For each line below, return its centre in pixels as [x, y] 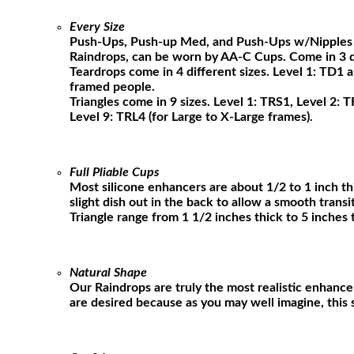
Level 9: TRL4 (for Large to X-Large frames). [191, 117]
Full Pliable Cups [114, 172]
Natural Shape [108, 272]
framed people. [112, 87]
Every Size [97, 26]
